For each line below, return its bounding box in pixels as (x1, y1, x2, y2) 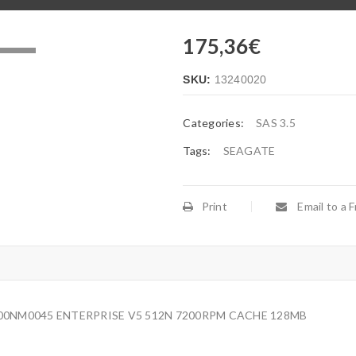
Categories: (183, 116, 245, 130)
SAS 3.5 (256, 116, 296, 130)
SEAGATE (222, 144, 276, 157)
